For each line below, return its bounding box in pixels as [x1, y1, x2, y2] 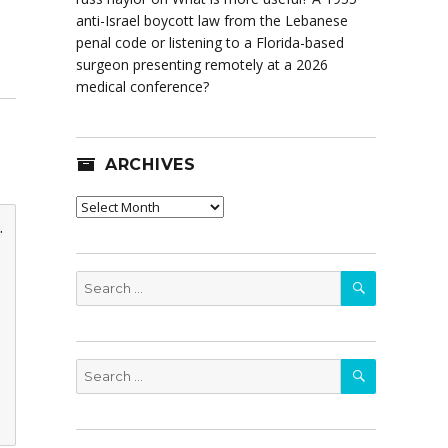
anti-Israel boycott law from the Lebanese [76, 11, 348, 31]
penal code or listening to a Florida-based [76, 33, 344, 53]
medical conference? [76, 77, 209, 97]
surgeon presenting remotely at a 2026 [76, 55, 328, 75]
